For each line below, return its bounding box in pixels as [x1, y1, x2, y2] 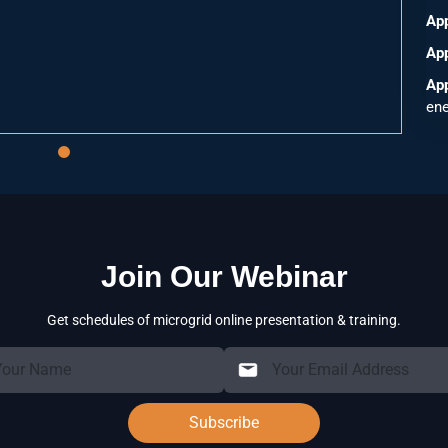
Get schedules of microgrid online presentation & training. [47, 312, 401, 328]
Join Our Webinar [100, 260, 348, 293]
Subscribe [189, 413, 259, 432]
